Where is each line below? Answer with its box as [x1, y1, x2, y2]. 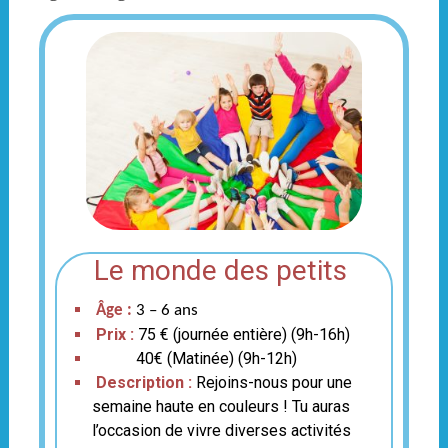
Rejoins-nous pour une [195, 372, 352, 392]
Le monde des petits [93, 253, 354, 287]
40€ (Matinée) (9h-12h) [91, 348, 297, 368]
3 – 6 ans [135, 301, 198, 319]
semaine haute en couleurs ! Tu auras [91, 396, 350, 416]
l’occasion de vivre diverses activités [91, 420, 351, 440]
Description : [91, 372, 196, 392]
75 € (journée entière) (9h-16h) [137, 324, 350, 344]
